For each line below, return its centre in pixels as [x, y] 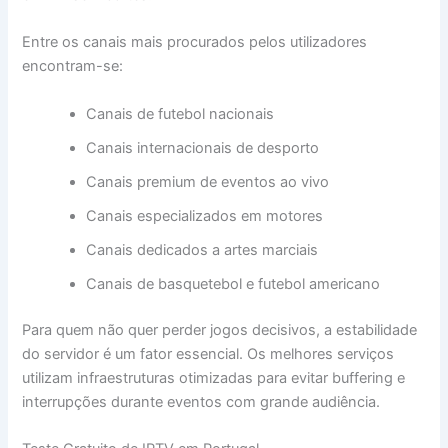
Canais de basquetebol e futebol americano [233, 283]
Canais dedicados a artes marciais [202, 249]
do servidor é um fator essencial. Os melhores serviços [208, 353]
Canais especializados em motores [205, 215]
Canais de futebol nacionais [180, 113]
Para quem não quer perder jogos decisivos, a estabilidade [220, 329]
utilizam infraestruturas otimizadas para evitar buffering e [214, 377]
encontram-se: [73, 66]
